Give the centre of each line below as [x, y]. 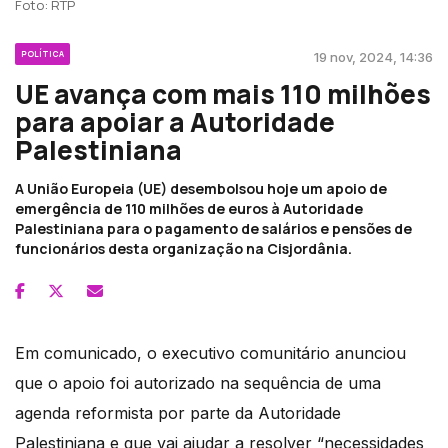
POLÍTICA [42, 53]
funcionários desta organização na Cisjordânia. [183, 248]
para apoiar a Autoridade [175, 121]
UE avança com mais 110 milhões [223, 93]
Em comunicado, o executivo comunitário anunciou [210, 352]
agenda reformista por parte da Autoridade [178, 412]
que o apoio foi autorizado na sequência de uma [198, 382]
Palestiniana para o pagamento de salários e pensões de [213, 228]
